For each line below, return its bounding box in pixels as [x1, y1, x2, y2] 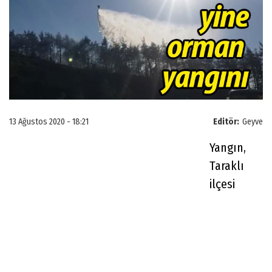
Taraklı [209, 158, 244, 173]
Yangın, [209, 140, 246, 155]
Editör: [213, 116, 239, 127]
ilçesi [209, 176, 235, 191]
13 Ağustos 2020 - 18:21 [9, 116, 89, 127]
